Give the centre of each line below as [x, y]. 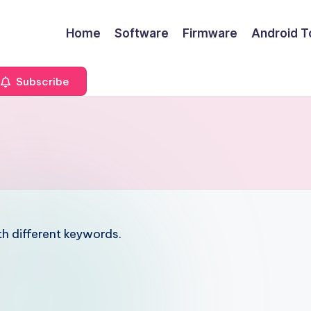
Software [142, 33]
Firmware [210, 33]
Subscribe [41, 81]
